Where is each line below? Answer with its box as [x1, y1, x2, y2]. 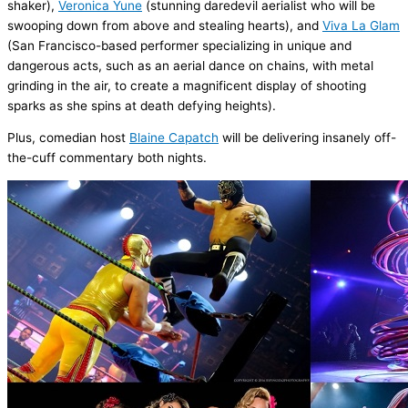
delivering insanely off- [262, 130, 396, 146]
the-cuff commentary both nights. [7, 150, 207, 166]
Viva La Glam [322, 17, 400, 33]
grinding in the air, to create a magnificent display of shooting [7, 77, 366, 93]
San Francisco [12, 37, 96, 53]
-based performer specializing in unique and [96, 37, 352, 53]
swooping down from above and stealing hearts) [7, 17, 290, 33]
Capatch [168, 130, 219, 146]
